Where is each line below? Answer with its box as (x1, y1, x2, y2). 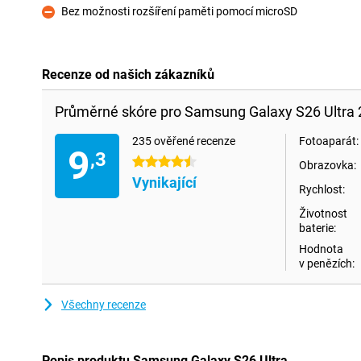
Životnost (299, 207, 347, 220)
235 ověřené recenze (132, 135, 235, 147)
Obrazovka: (299, 159, 356, 172)
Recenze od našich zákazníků (42, 67, 214, 82)
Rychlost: (299, 183, 345, 196)
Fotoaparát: (299, 135, 359, 147)
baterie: (299, 222, 336, 234)
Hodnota (299, 243, 343, 255)
